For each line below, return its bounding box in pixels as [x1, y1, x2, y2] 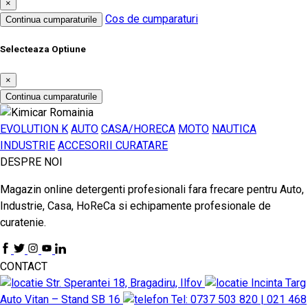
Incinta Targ [251, 276, 306, 289]
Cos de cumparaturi [105, 12, 198, 26]
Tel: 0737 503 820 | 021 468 [171, 292, 307, 306]
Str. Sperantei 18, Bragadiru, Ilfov [46, 276, 205, 289]
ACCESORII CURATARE [58, 138, 168, 152]
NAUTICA [212, 122, 256, 135]
